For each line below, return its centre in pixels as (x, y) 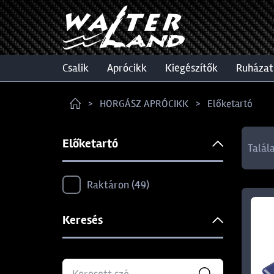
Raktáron (109, 185)
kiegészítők (195, 68)
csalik (78, 68)
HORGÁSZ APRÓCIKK (144, 103)
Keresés (83, 220)
